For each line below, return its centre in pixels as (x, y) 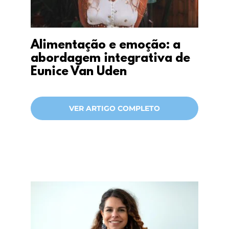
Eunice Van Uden (78, 72)
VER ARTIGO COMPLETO (114, 109)
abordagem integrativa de (110, 59)
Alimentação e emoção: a (105, 46)
